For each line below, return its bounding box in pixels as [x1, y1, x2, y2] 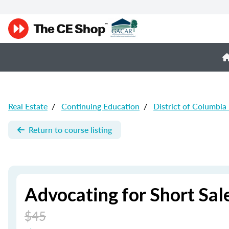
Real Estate [8, 100, 48, 112]
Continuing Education [61, 100, 140, 112]
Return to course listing [29, 124, 112, 135]
